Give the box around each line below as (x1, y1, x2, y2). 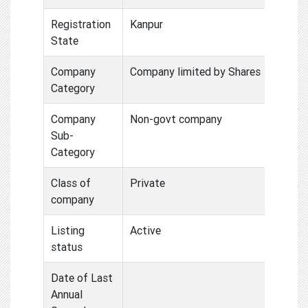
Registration (51, 16, 111, 31)
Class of (51, 175, 91, 190)
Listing (51, 223, 85, 237)
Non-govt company (130, 111, 222, 126)
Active (130, 223, 161, 237)
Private (130, 175, 165, 190)
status (51, 239, 82, 254)
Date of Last (51, 270, 113, 285)
